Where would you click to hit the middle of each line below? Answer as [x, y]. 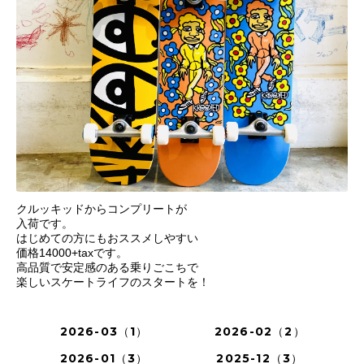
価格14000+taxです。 [72, 253]
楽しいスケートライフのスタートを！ [113, 282]
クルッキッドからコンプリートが [102, 209]
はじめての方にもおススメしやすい [107, 238]
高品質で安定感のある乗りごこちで [107, 267]
